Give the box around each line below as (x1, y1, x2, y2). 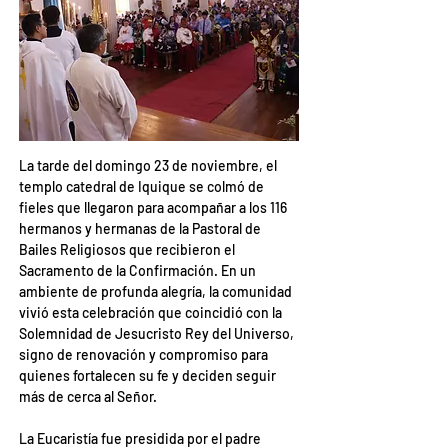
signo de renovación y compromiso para (19, 346, 271, 363)
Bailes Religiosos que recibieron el (19, 241, 238, 258)
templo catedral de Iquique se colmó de (19, 178, 267, 195)
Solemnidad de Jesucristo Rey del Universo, (19, 325, 297, 342)
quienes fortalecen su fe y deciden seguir (19, 367, 279, 384)
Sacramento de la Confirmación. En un (19, 262, 259, 279)
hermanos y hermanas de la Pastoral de (19, 220, 264, 237)
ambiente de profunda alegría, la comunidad (19, 283, 295, 300)
